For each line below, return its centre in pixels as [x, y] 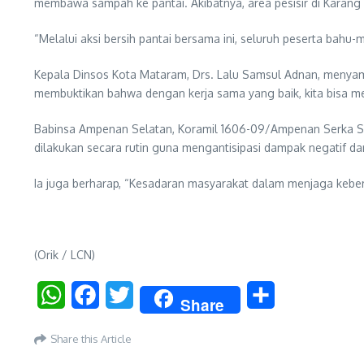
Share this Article [91, 338]
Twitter [155, 295]
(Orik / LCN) [65, 255]
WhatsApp [95, 295]
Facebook [128, 295]
